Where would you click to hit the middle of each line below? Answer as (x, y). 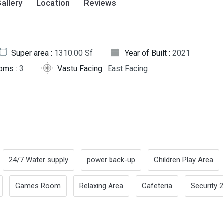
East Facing (128, 69)
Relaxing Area (101, 185)
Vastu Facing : (82, 69)
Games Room (38, 185)
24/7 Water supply (39, 160)
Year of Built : (149, 53)
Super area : (33, 53)
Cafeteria (157, 185)
